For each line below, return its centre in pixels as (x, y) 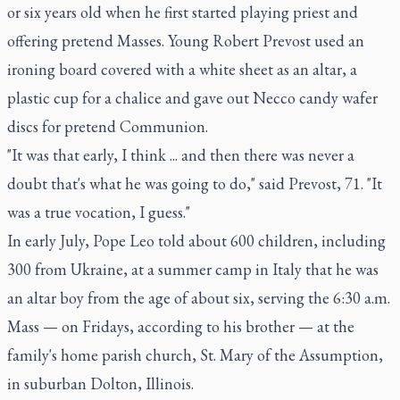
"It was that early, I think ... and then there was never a (181, 154)
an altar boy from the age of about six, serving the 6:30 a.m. (199, 297)
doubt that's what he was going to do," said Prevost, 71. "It (195, 183)
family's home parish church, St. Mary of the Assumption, (195, 354)
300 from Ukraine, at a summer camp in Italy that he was (193, 269)
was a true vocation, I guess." (99, 212)
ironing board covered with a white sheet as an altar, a (182, 69)
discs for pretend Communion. (108, 126)
